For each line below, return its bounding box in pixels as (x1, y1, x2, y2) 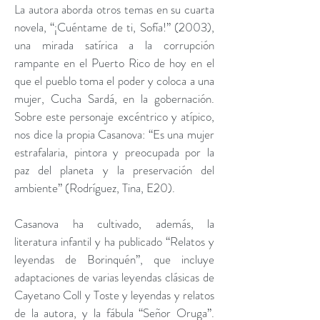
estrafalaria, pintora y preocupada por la (14, 144, 214, 161)
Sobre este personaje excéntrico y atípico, (14, 108, 214, 125)
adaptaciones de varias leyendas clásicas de (14, 269, 214, 286)
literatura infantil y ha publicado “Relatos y (14, 233, 214, 250)
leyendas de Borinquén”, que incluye (14, 251, 214, 268)
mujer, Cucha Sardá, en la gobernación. (14, 90, 214, 107)
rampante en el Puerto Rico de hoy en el (14, 54, 214, 71)
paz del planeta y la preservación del (14, 161, 214, 179)
